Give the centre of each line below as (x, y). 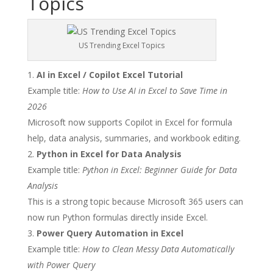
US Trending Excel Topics (122, 45)
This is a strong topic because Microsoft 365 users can (135, 201)
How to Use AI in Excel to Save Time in (154, 90)
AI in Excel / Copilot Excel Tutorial (109, 75)
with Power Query (61, 265)
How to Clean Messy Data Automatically (158, 249)
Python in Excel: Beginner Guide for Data (159, 170)
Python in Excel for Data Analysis (109, 154)
